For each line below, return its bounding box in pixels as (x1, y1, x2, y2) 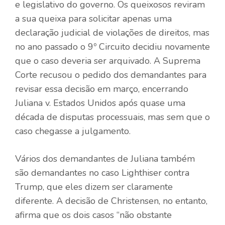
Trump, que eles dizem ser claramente (15, 180, 173, 193)
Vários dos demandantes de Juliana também (15, 152, 195, 165)
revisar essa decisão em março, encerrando (15, 82, 188, 95)
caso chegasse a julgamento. (15, 125, 131, 137)
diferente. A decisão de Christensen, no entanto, (15, 194, 207, 207)
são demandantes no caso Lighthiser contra (15, 166, 189, 179)
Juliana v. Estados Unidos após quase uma (15, 96, 185, 109)
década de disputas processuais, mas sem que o (15, 110, 210, 123)
